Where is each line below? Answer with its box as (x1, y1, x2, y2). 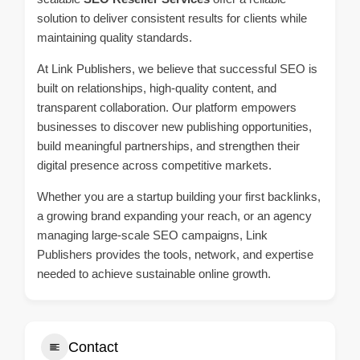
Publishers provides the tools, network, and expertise (37, 247, 313, 261)
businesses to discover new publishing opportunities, (37, 120, 312, 133)
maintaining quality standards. (37, 31, 192, 44)
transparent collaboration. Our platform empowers (37, 100, 297, 114)
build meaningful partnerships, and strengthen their (37, 139, 300, 153)
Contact (68, 338, 118, 355)
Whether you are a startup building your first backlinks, (37, 190, 321, 203)
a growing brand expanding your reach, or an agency (37, 209, 312, 223)
